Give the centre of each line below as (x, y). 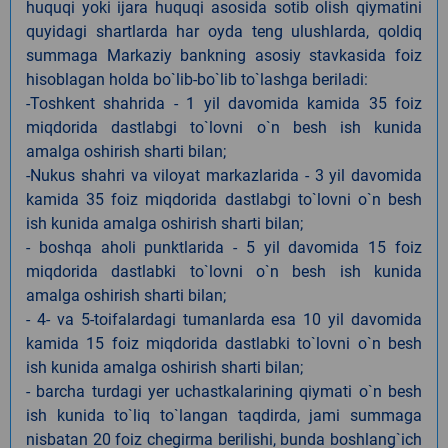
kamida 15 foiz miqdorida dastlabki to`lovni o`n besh (224, 343)
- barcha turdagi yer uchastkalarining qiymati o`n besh (224, 391)
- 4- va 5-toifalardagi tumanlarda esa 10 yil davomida (224, 319)
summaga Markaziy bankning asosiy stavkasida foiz (224, 55)
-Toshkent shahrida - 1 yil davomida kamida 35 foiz (224, 103)
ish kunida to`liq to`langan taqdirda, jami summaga (224, 415)
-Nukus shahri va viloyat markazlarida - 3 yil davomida (224, 175)
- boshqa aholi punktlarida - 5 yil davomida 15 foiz (224, 247)
